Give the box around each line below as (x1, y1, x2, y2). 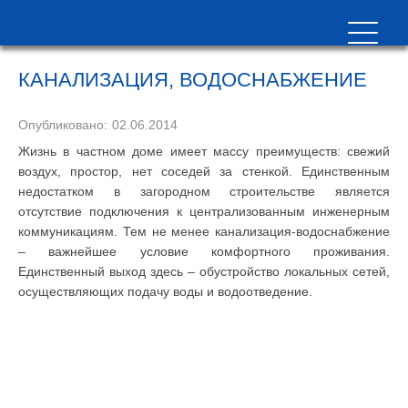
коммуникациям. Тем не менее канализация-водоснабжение (18, 224, 390, 239)
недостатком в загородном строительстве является (18, 184, 390, 199)
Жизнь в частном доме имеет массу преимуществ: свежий (18, 144, 390, 158)
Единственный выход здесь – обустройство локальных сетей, (18, 264, 390, 279)
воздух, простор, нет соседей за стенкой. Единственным (18, 164, 390, 178)
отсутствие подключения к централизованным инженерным (18, 204, 390, 219)
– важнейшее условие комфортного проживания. (18, 244, 390, 259)
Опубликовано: (18, 117, 107, 132)
